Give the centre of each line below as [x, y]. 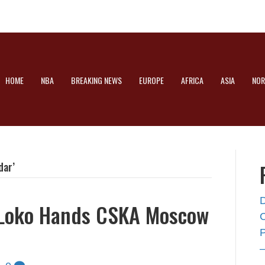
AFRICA [192, 80]
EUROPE [151, 80]
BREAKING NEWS [96, 80]
